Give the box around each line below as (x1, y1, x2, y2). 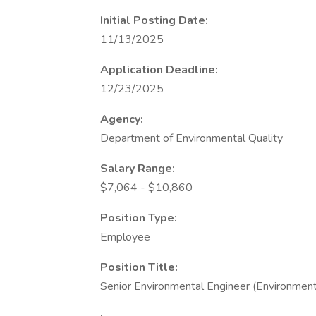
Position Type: (100, 210, 177, 226)
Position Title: (100, 260, 178, 275)
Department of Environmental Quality (100, 130, 283, 146)
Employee (100, 229, 150, 245)
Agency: (100, 111, 143, 127)
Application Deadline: (100, 62, 218, 78)
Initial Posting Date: (100, 13, 208, 28)
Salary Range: (100, 161, 175, 176)
